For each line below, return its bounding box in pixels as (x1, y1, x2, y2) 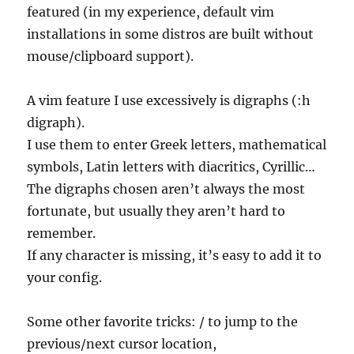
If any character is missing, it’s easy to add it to (27, 247, 322, 264)
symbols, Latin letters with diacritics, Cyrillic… (27, 159, 316, 175)
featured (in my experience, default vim (27, 4, 275, 21)
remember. (27, 225, 96, 242)
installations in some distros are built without (27, 26, 314, 43)
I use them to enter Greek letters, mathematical (27, 137, 327, 153)
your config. (27, 269, 103, 286)
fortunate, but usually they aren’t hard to (27, 203, 286, 220)
